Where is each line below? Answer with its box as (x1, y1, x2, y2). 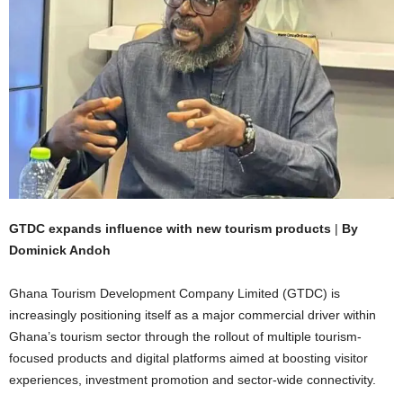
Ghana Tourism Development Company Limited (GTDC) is (9, 285, 340, 300)
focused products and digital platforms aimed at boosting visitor (9, 350, 368, 365)
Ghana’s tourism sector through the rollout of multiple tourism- (9, 328, 362, 344)
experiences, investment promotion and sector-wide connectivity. (9, 372, 376, 387)
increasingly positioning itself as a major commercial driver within (9, 307, 376, 322)
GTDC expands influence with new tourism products (9, 220, 331, 236)
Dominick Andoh (9, 242, 111, 257)
